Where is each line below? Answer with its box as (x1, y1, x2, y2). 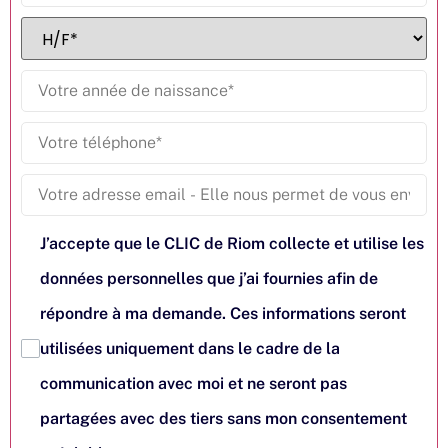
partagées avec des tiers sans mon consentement (40, 408, 408, 428)
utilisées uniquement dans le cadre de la (40, 338, 341, 358)
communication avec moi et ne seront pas (40, 373, 348, 393)
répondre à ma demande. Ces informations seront (40, 303, 407, 323)
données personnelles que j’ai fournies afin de (40, 268, 379, 288)
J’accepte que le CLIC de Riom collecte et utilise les (40, 233, 425, 253)
